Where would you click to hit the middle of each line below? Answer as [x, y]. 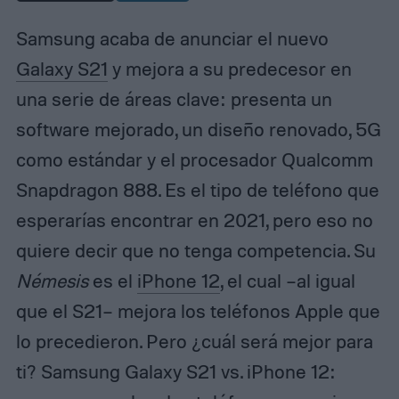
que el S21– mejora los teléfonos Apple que [198, 310]
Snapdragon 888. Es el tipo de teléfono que [197, 189]
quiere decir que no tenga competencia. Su [195, 250]
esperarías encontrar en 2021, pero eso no [194, 220]
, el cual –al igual [287, 280]
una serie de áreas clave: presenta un [174, 98]
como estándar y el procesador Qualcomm [194, 159]
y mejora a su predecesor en [229, 68]
